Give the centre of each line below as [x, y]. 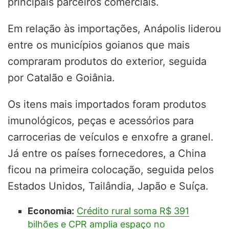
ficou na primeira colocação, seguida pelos [111, 169]
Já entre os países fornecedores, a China [107, 153]
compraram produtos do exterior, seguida [107, 61]
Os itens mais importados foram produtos [107, 104]
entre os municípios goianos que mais [99, 45]
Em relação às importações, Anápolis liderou [114, 28]
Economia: [51, 211]
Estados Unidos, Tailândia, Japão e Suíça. [108, 186]
